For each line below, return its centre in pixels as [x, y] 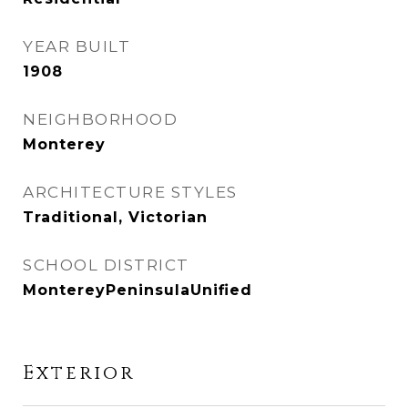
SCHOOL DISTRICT [106, 265]
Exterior [79, 373]
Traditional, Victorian [115, 217]
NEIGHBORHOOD [100, 119]
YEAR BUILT [76, 46]
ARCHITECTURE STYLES [130, 192]
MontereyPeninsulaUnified [138, 290]
